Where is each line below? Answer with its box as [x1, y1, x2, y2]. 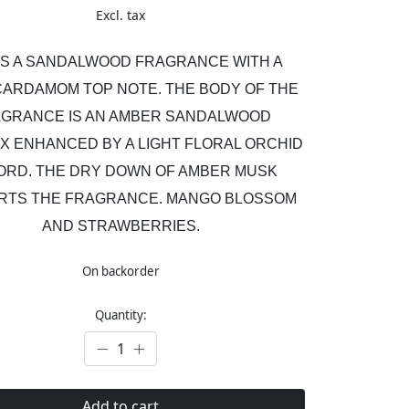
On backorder [81, 263, 160, 280]
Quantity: [94, 307, 147, 324]
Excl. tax [96, 6, 146, 25]
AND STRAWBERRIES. [41, 218, 200, 235]
